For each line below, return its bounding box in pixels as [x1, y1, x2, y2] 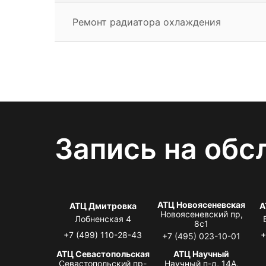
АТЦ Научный [173, 248, 230, 259]
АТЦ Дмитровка [69, 200, 137, 211]
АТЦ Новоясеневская [157, 199, 246, 210]
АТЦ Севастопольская [56, 248, 150, 259]
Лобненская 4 [74, 213, 131, 224]
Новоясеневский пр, [160, 208, 243, 219]
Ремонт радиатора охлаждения [72, 15, 221, 28]
